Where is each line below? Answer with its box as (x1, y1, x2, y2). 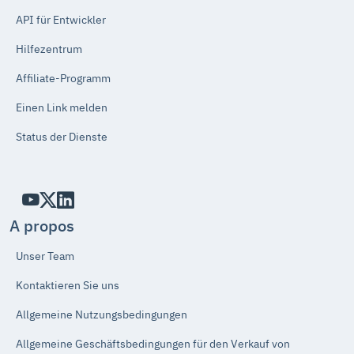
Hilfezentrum (16, 41, 82, 56)
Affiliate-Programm (16, 70, 111, 85)
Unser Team (16, 248, 74, 263)
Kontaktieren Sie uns (16, 277, 119, 292)
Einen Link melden (16, 100, 107, 115)
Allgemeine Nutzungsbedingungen (16, 307, 187, 322)
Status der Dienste (16, 129, 107, 144)
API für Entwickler (16, 12, 106, 27)
